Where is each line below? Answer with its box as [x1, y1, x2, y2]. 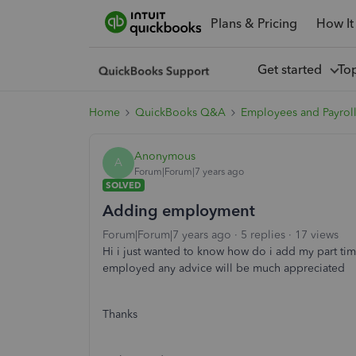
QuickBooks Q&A [135, 106, 226, 119]
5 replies [241, 228, 285, 242]
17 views [295, 228, 339, 242]
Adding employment [103, 201, 255, 220]
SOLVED [106, 180, 141, 191]
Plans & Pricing [210, 15, 297, 31]
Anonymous [134, 149, 195, 163]
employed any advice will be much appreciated [103, 261, 348, 275]
